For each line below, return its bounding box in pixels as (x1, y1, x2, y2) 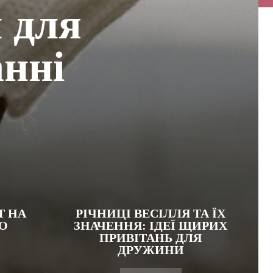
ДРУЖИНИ (117, 243, 184, 257)
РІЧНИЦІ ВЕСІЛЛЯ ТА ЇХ (76, 207, 225, 220)
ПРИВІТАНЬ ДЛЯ (99, 231, 202, 244)
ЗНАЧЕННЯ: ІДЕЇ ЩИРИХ (74, 219, 227, 232)
